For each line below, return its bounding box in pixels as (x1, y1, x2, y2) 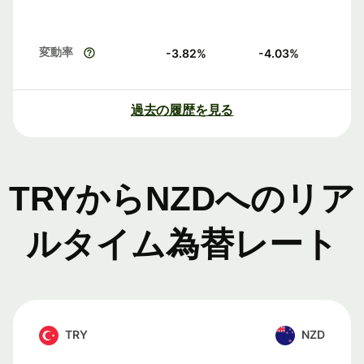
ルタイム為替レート (26, 225, 338, 264)
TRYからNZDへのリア (9, 180, 355, 219)
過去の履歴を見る (130, 102, 234, 119)
